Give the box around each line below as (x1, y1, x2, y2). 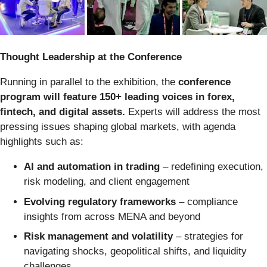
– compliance (176, 195, 238, 207)
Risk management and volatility (24, 231, 173, 243)
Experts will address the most (125, 106, 260, 118)
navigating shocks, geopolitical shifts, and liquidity (24, 246, 247, 257)
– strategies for (173, 231, 243, 243)
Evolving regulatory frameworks (24, 195, 176, 207)
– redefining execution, (160, 161, 263, 173)
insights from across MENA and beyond (24, 210, 200, 222)
